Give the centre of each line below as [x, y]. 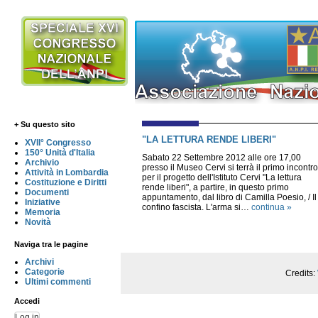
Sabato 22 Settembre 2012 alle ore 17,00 [221, 157]
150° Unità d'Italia [60, 153]
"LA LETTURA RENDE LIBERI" [209, 139]
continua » [272, 207]
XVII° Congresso [58, 143]
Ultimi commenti [58, 282]
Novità [38, 223]
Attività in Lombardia [67, 173]
